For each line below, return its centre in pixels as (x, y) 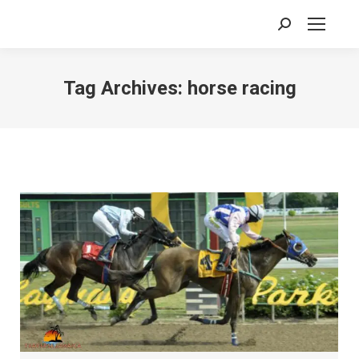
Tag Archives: (125, 88)
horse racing (242, 88)
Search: (297, 27)
